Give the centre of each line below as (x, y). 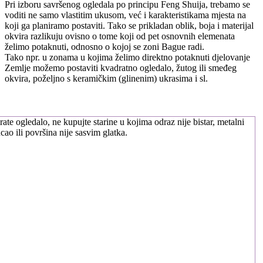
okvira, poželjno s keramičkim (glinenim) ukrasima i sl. (106, 78)
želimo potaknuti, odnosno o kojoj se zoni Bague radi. (104, 46)
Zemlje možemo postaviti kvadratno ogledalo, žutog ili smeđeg (121, 68)
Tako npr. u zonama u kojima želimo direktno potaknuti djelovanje (127, 57)
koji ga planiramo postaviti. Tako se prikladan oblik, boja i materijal (129, 25)
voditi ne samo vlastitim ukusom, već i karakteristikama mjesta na (125, 15)
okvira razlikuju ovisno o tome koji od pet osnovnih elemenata (120, 36)
